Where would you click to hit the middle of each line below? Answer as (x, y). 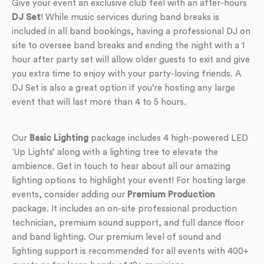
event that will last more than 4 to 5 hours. (99, 102)
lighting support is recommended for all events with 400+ (130, 251)
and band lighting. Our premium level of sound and (116, 237)
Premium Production (171, 195)
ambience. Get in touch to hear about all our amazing (121, 166)
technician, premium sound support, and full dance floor (128, 223)
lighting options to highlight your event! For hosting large (129, 181)
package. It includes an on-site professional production (124, 209)
